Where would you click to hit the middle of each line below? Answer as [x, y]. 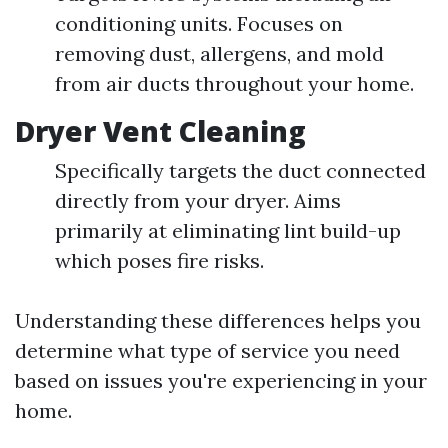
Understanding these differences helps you [218, 321]
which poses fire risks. [159, 261]
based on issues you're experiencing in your [221, 381]
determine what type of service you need [207, 351]
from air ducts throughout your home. [234, 84]
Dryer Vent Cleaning [160, 131]
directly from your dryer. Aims [198, 201]
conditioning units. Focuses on [199, 24]
